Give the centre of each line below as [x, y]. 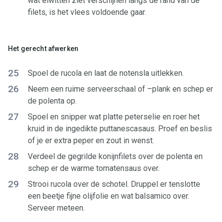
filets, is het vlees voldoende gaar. [87, 12]
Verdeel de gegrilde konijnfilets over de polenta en [115, 156]
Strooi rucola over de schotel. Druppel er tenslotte [114, 184]
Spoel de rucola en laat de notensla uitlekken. [106, 73]
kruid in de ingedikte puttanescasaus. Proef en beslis [120, 129]
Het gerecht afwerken [43, 49]
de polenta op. [52, 101]
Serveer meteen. [56, 208]
